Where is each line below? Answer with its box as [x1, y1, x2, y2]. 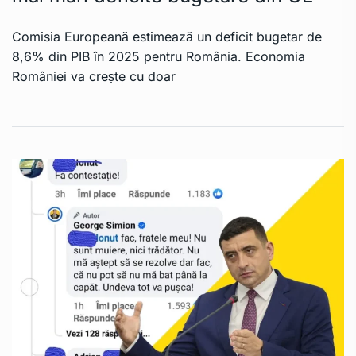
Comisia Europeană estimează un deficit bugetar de [12, 29, 322, 45]
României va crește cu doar [12, 68, 176, 85]
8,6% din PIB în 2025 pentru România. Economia [12, 48, 305, 65]
